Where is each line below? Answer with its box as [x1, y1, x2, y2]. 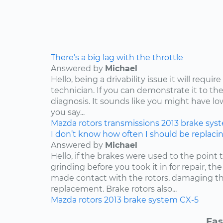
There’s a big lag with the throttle [51, 53, 183, 63]
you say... [51, 108, 85, 117]
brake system [123, 195, 178, 205]
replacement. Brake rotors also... [51, 184, 177, 194]
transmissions [104, 118, 159, 128]
